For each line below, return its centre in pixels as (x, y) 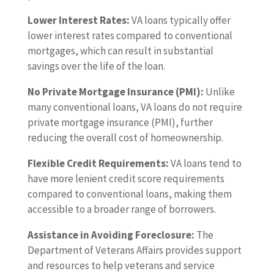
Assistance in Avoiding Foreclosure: (111, 235)
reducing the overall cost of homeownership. (125, 138)
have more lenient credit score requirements (126, 179)
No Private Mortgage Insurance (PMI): (115, 92)
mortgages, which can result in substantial (120, 51)
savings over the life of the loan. (96, 66)
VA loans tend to (205, 164)
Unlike (219, 92)
